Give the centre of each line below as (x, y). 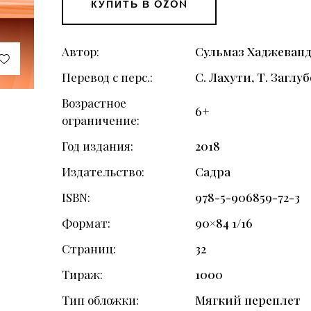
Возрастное (94, 103)
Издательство (102, 172)
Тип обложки (99, 300)
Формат (85, 223)
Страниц (88, 249)
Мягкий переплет (248, 300)
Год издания (96, 146)
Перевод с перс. (106, 77)
